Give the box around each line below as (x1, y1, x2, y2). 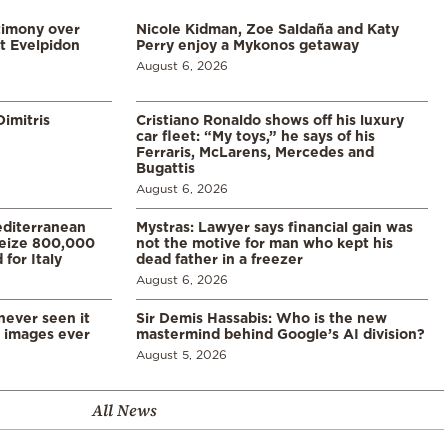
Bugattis (136, 159, 195, 175)
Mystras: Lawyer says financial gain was (136, 218, 413, 234)
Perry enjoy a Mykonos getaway (136, 36, 359, 52)
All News (91, 398, 157, 421)
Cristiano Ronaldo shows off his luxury (136, 111, 404, 127)
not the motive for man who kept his (136, 234, 393, 250)
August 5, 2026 (136, 347, 227, 361)
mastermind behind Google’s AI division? (136, 325, 425, 341)
